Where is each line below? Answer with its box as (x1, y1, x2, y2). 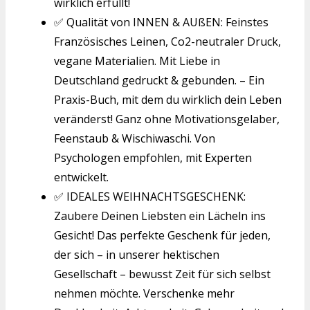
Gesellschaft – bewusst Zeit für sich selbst (54, 266, 271, 282)
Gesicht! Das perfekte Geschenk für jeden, (54, 227, 271, 243)
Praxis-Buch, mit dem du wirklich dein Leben (54, 91, 282, 107)
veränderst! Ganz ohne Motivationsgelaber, (54, 111, 280, 127)
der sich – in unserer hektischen (54, 246, 219, 262)
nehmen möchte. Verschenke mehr (54, 285, 235, 301)
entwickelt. (54, 169, 109, 185)
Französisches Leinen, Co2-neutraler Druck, (54, 33, 281, 49)
